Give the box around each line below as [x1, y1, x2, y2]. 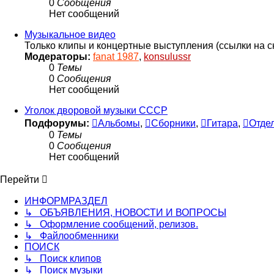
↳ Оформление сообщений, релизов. [24, 218, 198, 229]
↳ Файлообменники [24, 230, 119, 241]
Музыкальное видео [24, 29, 116, 40]
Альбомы [98, 117, 140, 128]
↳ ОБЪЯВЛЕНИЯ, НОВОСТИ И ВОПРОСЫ [24, 207, 226, 218]
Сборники [151, 117, 196, 128]
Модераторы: [24, 51, 91, 62]
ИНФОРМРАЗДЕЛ [24, 195, 108, 206]
